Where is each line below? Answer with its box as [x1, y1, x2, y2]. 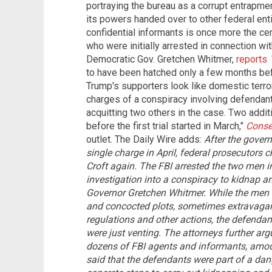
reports [236, 53, 270, 66]
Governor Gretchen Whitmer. [86, 187, 206, 199]
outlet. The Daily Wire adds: [86, 134, 204, 146]
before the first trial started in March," [86, 120, 246, 132]
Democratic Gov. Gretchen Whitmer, [86, 53, 236, 66]
